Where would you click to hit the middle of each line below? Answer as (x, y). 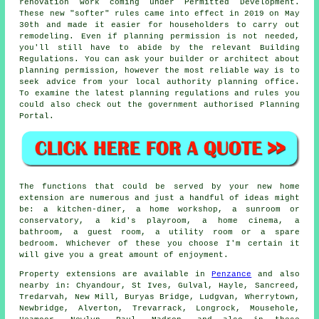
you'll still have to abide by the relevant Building (159, 47)
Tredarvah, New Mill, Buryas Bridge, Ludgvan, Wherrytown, (159, 297)
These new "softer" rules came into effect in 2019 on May (159, 13)
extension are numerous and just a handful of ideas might (159, 198)
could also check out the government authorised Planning (159, 104)
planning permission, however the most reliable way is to (159, 70)
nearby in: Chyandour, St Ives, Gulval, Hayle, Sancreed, (159, 286)
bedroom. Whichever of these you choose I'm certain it (159, 244)
